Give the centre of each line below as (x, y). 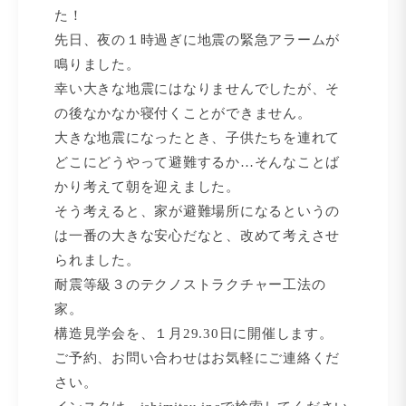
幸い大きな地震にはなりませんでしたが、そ (197, 88)
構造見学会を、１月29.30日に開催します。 (194, 333)
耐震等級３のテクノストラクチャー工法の (190, 284)
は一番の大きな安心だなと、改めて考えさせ (197, 235)
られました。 (97, 260)
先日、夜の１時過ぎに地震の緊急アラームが (197, 39)
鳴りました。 (97, 64)
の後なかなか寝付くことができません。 (183, 113)
